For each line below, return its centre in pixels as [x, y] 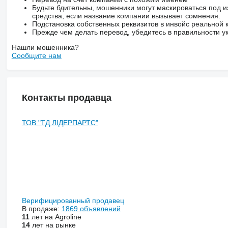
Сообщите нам [36, 55]
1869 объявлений [91, 209]
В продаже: [41, 209]
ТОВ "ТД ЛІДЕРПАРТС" [60, 123]
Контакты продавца [66, 97]
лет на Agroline [55, 217]
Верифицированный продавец [74, 201]
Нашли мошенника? [45, 47]
